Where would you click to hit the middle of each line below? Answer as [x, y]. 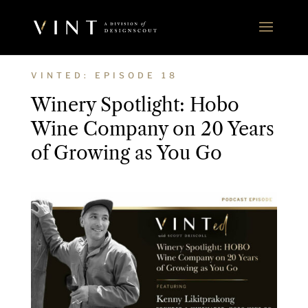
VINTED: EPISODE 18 [104, 75]
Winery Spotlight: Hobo [135, 105]
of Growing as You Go [126, 153]
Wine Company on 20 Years [152, 129]
